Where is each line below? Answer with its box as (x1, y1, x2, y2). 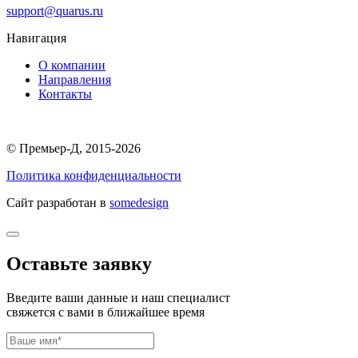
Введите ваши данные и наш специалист (6, 291, 230, 305)
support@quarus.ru (6, 4, 103, 18)
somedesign (109, 196, 169, 210)
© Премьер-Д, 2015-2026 (6, 141, 141, 156)
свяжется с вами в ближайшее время (6, 305, 205, 320)
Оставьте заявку (6, 253, 152, 275)
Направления (38, 73, 111, 87)
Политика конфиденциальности (6, 169, 181, 183)
